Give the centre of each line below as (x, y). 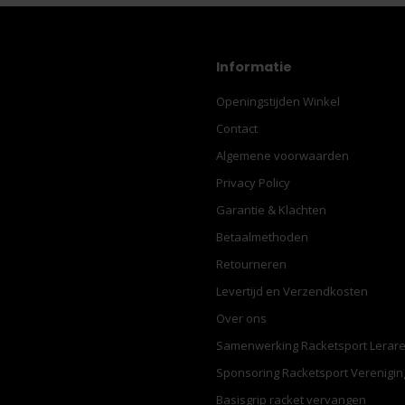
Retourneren (251, 264)
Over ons (241, 318)
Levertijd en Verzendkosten (292, 291)
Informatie (254, 67)
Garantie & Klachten (271, 210)
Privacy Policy (253, 183)
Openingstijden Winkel (278, 101)
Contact (237, 128)
